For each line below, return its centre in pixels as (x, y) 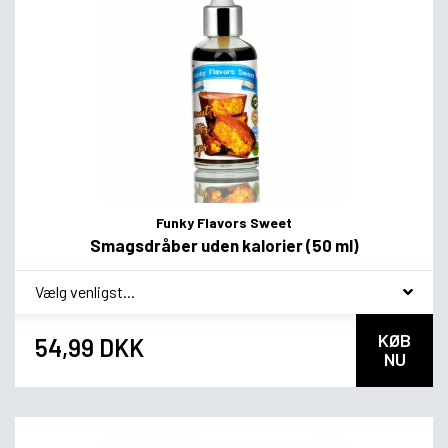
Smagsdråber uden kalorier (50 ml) (224, 244)
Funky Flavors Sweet (224, 222)
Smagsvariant (86, 284)
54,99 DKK (89, 348)
